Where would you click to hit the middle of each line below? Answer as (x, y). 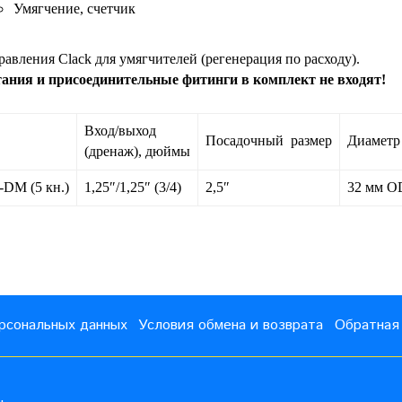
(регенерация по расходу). (280, 58)
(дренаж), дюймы (137, 151)
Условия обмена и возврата (231, 325)
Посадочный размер (269, 140)
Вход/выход (120, 130)
